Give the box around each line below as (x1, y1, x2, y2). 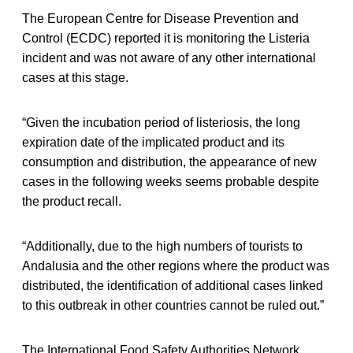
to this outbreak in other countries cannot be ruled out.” (22, 299, 324, 313)
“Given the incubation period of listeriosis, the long (22, 116, 300, 130)
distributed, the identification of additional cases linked (22, 279, 323, 293)
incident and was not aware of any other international (22, 51, 316, 65)
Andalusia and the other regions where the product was (22, 259, 329, 273)
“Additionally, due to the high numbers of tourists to (22, 240, 303, 254)
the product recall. (22, 195, 121, 209)
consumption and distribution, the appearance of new (22, 155, 317, 169)
